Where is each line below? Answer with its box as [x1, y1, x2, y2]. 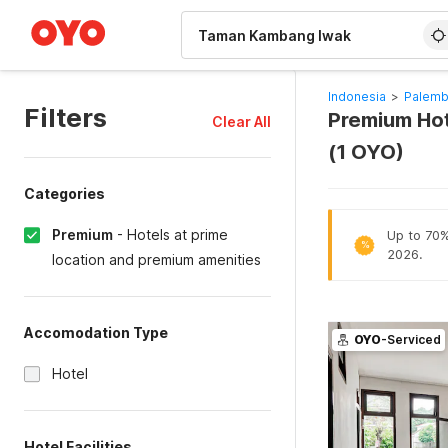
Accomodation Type [24, 324, 168, 341]
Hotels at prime [127, 226, 228, 243]
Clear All [211, 113, 271, 130]
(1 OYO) [327, 140, 404, 164]
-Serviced [380, 332, 441, 347]
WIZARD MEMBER [39, 4, 139, 16]
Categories [24, 185, 105, 202]
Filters [24, 102, 107, 133]
